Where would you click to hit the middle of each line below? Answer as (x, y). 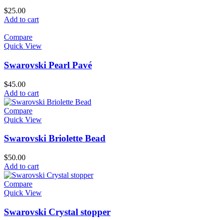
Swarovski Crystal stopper (57, 212)
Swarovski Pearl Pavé (48, 65)
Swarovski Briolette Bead (55, 138)
